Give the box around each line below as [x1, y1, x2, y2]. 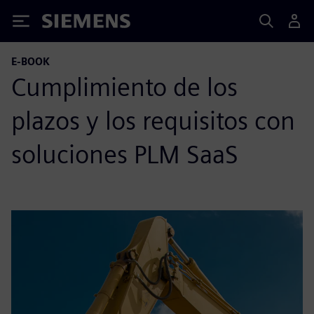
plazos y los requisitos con [11, 105, 295, 136]
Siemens [42, 16, 88, 31]
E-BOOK [11, 55, 50, 67]
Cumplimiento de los [11, 71, 238, 102]
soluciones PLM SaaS [11, 139, 238, 170]
